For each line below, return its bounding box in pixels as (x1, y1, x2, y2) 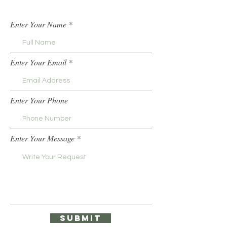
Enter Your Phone (10, 95, 68, 105)
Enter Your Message (10, 133, 74, 143)
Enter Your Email (10, 57, 66, 67)
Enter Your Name (10, 19, 66, 29)
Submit (60, 213, 101, 223)
